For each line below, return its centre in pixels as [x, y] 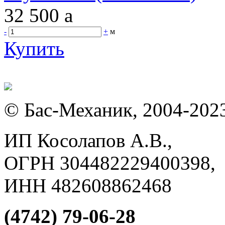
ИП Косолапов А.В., [88, 140]
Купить [34, 48]
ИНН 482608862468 [88, 185]
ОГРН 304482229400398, [110, 163]
